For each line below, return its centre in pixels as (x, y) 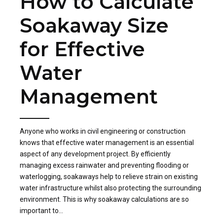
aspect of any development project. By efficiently (95, 154)
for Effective (82, 49)
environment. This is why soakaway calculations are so (104, 200)
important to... (41, 211)
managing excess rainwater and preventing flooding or (104, 166)
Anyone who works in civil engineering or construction (103, 131)
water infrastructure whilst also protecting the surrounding (110, 188)
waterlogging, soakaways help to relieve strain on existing (109, 177)
